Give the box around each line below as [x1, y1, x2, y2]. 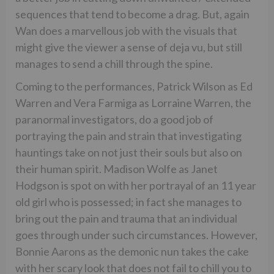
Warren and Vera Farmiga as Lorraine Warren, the [15, 96, 251, 110]
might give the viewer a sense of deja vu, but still [15, 40, 242, 54]
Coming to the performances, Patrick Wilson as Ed [15, 80, 253, 94]
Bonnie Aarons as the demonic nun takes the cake [15, 245, 249, 259]
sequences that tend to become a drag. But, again [15, 7, 250, 21]
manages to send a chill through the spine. [15, 57, 213, 71]
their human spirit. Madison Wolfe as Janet [15, 162, 218, 176]
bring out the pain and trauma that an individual [15, 212, 237, 226]
